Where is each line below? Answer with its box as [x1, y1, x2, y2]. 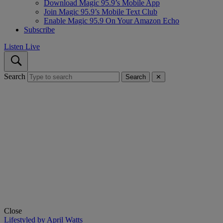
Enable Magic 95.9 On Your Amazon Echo [44, 16, 179, 25]
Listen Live [4, 42, 40, 51]
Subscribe [24, 25, 55, 34]
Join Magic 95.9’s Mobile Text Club [44, 7, 157, 16]
